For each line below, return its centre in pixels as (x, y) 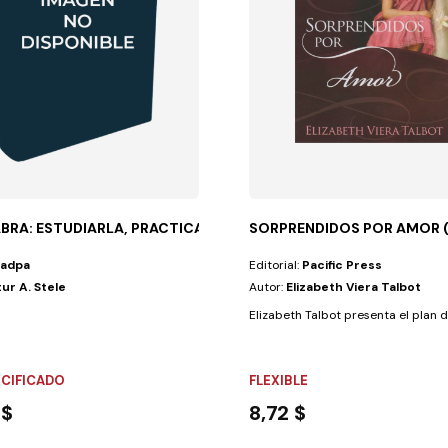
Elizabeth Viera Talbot (354, 286)
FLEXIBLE (279, 380)
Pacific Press (342, 264)
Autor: (268, 286)
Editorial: (276, 264)
